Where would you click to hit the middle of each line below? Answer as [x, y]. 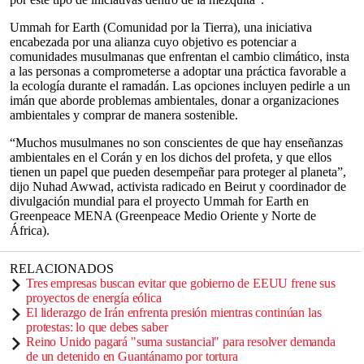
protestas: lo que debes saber [97, 327]
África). [30, 230]
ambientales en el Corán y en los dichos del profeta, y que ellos [171, 157]
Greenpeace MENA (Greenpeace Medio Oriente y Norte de [163, 216]
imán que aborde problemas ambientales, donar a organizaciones [174, 100]
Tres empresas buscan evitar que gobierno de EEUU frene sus [181, 283]
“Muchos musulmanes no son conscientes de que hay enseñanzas [176, 143]
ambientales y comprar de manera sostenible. [124, 115]
